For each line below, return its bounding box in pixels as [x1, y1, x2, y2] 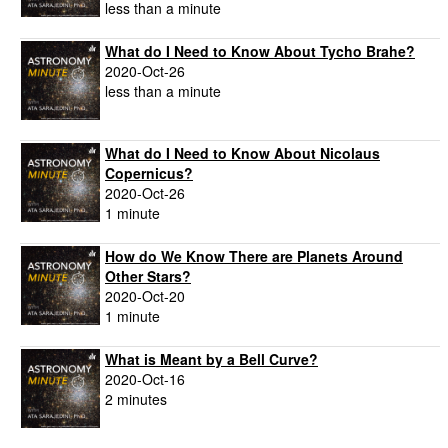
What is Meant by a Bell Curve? [105, 349, 318, 370]
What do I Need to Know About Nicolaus [105, 143, 380, 164]
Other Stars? [105, 266, 191, 287]
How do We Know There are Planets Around [105, 246, 403, 267]
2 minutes [105, 389, 167, 410]
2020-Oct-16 [105, 369, 185, 390]
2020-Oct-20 [105, 286, 185, 307]
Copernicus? [105, 163, 193, 184]
